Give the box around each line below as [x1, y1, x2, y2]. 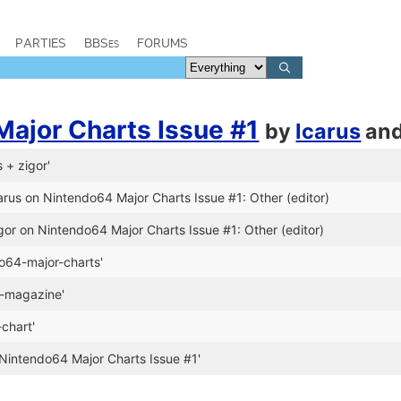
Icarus [295, 118, 362, 144]
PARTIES [15, 35, 66, 51]
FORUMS [137, 35, 188, 51]
